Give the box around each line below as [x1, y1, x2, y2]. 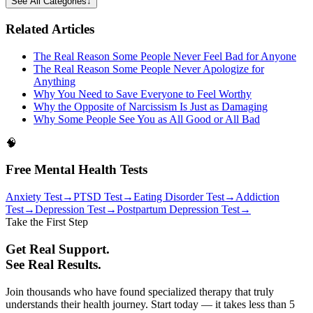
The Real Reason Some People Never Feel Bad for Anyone [34, 50, 296, 62]
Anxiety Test [6, 191, 62, 203]
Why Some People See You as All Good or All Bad [34, 112, 260, 125]
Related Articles [6, 21, 94, 36]
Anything [34, 75, 75, 87]
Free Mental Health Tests [6, 162, 147, 177]
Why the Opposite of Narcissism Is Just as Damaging [34, 100, 268, 112]
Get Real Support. [6, 241, 110, 256]
